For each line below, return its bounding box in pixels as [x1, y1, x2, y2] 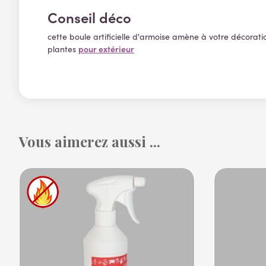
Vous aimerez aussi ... [19, 132, 160, 151]
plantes [47, 43, 78, 55]
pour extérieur [78, 43, 134, 55]
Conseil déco [47, 7, 131, 27]
